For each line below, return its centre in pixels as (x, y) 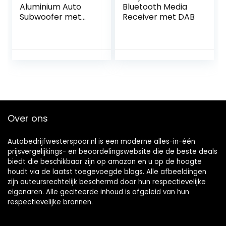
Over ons (28, 119)
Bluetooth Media (155, 7)
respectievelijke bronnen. (50, 202)
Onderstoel (42, 27)
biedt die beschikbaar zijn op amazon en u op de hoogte (105, 162)
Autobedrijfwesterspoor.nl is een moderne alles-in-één (101, 142)
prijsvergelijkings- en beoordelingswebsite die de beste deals (112, 152)
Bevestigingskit (49, 37)
